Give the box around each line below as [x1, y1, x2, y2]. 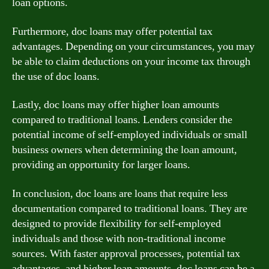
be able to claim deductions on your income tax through [12, 54, 250, 68]
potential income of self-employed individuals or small [12, 128, 247, 142]
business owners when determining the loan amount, [12, 143, 237, 157]
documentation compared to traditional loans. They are [12, 201, 247, 216]
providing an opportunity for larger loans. [12, 158, 190, 172]
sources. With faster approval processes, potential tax [12, 246, 240, 261]
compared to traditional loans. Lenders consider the [12, 113, 232, 127]
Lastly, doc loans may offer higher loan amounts [12, 98, 219, 112]
